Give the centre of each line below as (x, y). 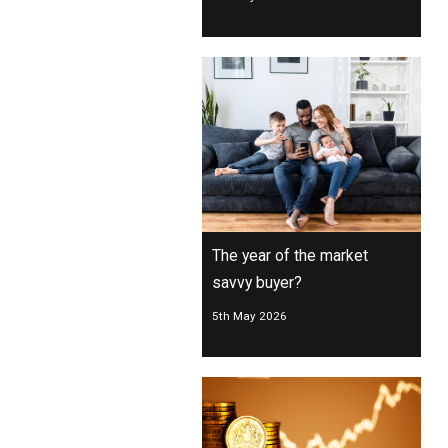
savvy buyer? (257, 283)
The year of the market (290, 256)
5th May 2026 (249, 316)
